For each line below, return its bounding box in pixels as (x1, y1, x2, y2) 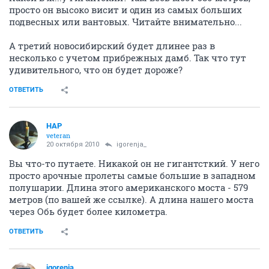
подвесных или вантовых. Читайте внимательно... (9, 16, 242, 28)
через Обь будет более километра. (9, 205, 168, 217)
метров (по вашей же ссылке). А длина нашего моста (9, 193, 253, 205)
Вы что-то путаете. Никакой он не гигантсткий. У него (9, 157, 259, 169)
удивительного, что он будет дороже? (9, 64, 183, 76)
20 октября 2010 (46, 141, 99, 148)
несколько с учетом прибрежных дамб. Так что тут (9, 52, 246, 64)
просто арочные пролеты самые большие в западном (9, 169, 256, 181)
